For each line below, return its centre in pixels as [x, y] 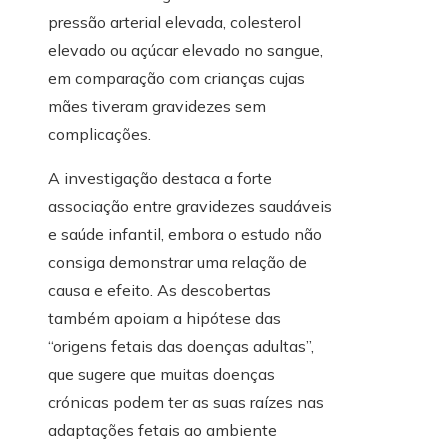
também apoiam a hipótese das [164, 318]
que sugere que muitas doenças [161, 374]
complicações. [99, 134]
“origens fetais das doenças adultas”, [181, 346]
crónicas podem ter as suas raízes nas [186, 402]
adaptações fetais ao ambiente [162, 430]
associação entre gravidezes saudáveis [190, 206]
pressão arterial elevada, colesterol [174, 22]
